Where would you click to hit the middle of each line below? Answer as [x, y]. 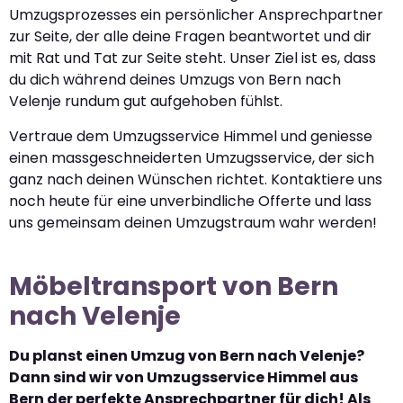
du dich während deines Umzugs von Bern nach [175, 80]
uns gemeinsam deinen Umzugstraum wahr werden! [193, 222]
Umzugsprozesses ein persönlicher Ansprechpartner [196, 15]
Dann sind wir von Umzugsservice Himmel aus [184, 377]
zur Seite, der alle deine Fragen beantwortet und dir [190, 37]
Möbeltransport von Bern [174, 286]
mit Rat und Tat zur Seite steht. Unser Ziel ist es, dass [193, 58]
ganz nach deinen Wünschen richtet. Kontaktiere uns [196, 179]
